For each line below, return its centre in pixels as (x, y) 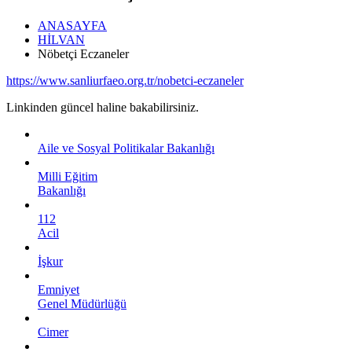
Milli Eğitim (68, 177)
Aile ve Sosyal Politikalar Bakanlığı (126, 148)
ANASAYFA (72, 26)
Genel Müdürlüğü (82, 304)
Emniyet (59, 290)
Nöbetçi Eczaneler (83, 54)
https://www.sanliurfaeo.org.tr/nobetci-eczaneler (125, 81)
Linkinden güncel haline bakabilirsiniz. (103, 108)
